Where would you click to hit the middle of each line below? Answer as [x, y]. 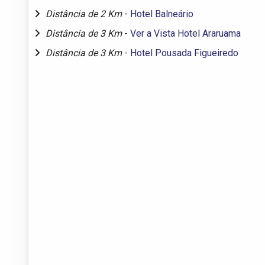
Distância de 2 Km [85, 14]
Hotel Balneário [162, 14]
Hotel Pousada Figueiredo [184, 53]
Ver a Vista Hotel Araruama [185, 33]
